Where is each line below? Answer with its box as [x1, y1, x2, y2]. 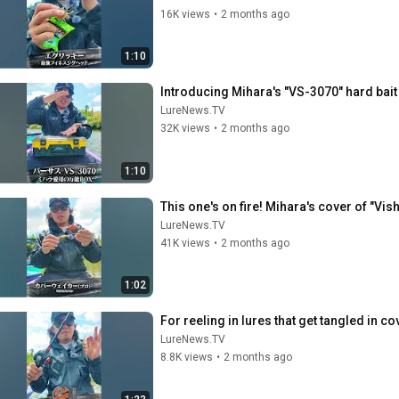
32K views [160, 122, 210, 134]
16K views [160, 7, 210, 20]
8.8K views [160, 351, 213, 363]
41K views [160, 236, 210, 249]
